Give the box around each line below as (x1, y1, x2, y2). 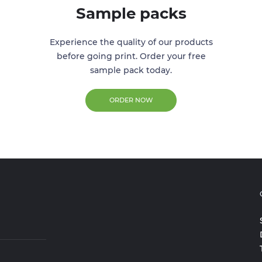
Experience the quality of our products (49, 37, 213, 48)
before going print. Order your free (56, 51, 206, 62)
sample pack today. (90, 65, 172, 76)
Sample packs (75, 4, 187, 23)
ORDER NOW (109, 96, 153, 105)
